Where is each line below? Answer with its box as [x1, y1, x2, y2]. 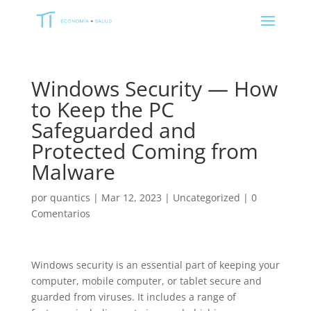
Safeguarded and [31, 116, 196, 144]
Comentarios [31, 207, 90, 220]
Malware [31, 158, 115, 186]
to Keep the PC [31, 95, 174, 124]
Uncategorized [172, 191, 240, 204]
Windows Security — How [31, 74, 278, 103]
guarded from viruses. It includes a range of [31, 290, 236, 303]
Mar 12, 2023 [101, 191, 162, 204]
